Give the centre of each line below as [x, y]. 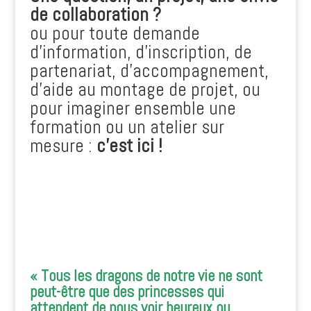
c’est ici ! [129, 146]
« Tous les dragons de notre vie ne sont [146, 276]
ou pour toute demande [115, 33]
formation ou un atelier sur [127, 127]
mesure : [63, 146]
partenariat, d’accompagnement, [149, 71]
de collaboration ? [95, 15]
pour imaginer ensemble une [133, 108]
